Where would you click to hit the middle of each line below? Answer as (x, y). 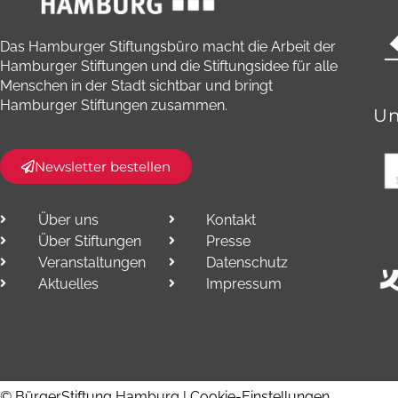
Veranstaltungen (92, 262)
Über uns (68, 219)
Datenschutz (247, 262)
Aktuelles (68, 283)
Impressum (244, 283)
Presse (229, 241)
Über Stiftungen (89, 241)
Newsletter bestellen (103, 166)
